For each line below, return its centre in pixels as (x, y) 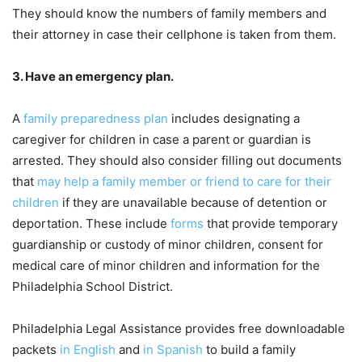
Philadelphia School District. (93, 286)
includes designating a (234, 118)
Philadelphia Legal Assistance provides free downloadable (179, 328)
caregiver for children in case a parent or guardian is (162, 139)
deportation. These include (91, 223)
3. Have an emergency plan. (93, 76)
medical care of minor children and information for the (166, 265)
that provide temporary (271, 223)
